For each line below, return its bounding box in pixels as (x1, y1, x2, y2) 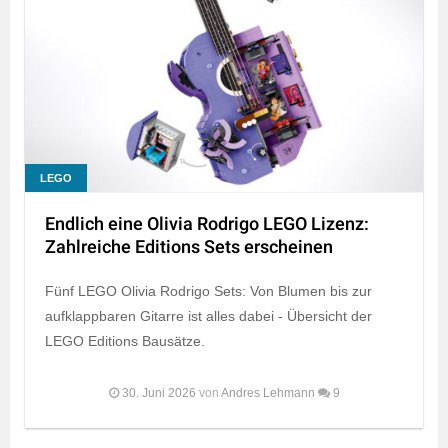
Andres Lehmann (220, 386, 315, 401)
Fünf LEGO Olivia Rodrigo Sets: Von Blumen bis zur (45, 283, 372, 300)
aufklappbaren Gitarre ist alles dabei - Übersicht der (45, 308, 372, 325)
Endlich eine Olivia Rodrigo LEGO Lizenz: (45, 211, 369, 239)
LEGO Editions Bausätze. (45, 333, 205, 350)
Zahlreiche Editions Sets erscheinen (45, 234, 333, 262)
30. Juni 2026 (121, 386, 196, 401)
